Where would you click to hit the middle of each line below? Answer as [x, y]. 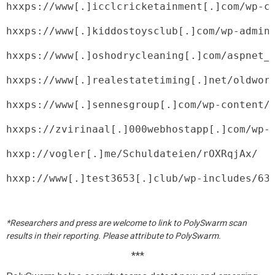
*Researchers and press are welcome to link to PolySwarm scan [126, 223]
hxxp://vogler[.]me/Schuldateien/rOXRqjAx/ [132, 153]
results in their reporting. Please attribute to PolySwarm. [114, 236]
